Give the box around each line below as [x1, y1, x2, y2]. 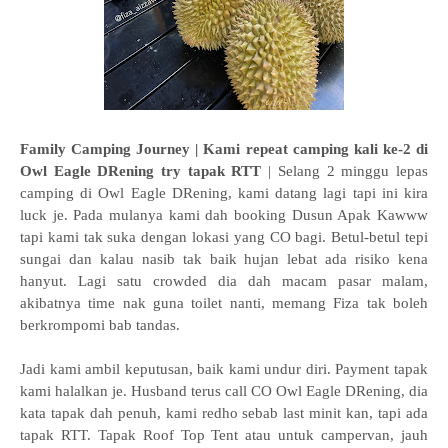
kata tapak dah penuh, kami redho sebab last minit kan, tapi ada [20, 405, 428, 421]
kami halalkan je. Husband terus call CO [20, 383, 276, 399]
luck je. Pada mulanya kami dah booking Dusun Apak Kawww [20, 207, 428, 223]
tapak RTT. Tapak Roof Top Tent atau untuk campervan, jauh [20, 427, 428, 443]
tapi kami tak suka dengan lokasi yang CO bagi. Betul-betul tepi [20, 229, 428, 245]
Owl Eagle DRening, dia [276, 383, 428, 399]
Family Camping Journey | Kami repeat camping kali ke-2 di [20, 141, 428, 157]
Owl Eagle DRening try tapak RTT [20, 163, 269, 179]
